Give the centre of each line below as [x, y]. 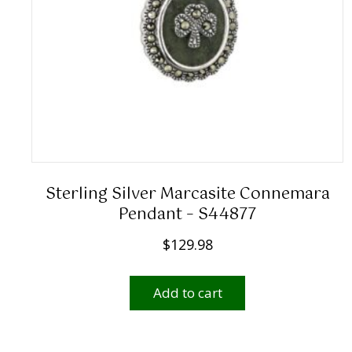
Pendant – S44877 [188, 215]
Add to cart [187, 293]
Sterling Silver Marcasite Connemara [187, 195]
